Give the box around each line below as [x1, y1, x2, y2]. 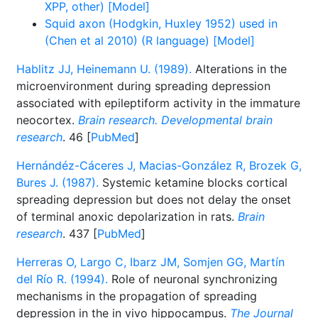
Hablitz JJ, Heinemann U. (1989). [16, 62, 192, 76]
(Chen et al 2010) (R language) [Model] [45, 33, 255, 48]
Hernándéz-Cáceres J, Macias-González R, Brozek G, [16, 158, 302, 172]
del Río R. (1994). [16, 272, 108, 286]
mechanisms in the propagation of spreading [16, 289, 257, 303]
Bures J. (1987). [16, 175, 99, 190]
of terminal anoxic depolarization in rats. [16, 209, 238, 224]
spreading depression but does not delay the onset [16, 192, 291, 207]
